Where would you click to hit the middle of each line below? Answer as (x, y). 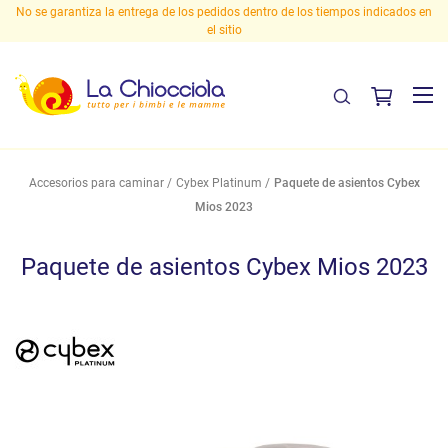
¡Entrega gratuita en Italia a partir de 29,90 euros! (275, 12)
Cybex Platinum (218, 183)
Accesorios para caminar (96, 183)
